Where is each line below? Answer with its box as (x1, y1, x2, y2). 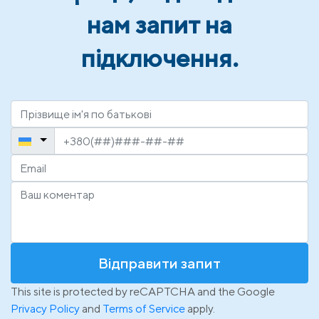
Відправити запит (98, 254, 221, 272)
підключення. (80, 43, 239, 73)
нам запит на (87, 9, 232, 39)
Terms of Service (103, 302, 185, 315)
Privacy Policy (11, 302, 80, 315)
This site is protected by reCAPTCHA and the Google (11, 285, 275, 298)
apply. (185, 302, 215, 315)
